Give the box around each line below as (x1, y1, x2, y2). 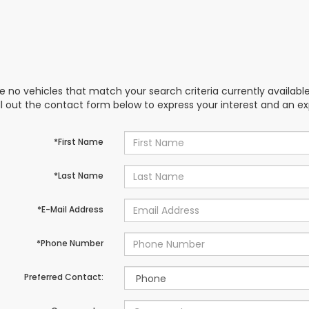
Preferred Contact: (23, 271, 103, 283)
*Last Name (53, 170, 103, 181)
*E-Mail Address (37, 203, 103, 215)
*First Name (53, 136, 103, 148)
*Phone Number (36, 237, 103, 249)
